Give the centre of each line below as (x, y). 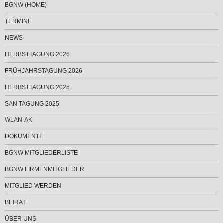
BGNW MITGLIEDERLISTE (41, 153)
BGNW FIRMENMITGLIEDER (45, 169)
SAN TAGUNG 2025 (32, 104)
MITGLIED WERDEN (33, 186)
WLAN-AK (19, 120)
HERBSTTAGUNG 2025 (37, 87)
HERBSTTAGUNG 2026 (37, 55)
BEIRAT (15, 202)
